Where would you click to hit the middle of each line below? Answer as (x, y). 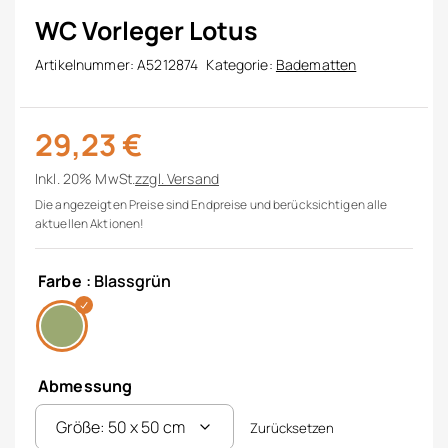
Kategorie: (241, 65)
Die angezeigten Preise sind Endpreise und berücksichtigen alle (211, 205)
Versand (192, 179)
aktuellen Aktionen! (90, 224)
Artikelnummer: (86, 65)
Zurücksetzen (292, 428)
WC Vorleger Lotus (146, 31)
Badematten (316, 65)
